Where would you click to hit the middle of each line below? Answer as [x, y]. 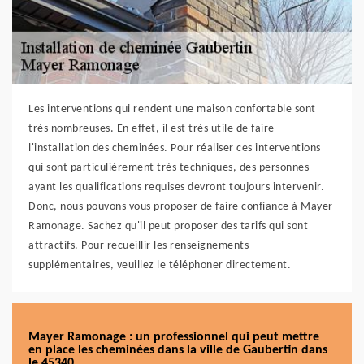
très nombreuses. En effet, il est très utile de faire [152, 129]
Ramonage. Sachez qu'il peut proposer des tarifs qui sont [168, 226]
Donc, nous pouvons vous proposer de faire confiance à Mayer [181, 207]
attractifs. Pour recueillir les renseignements [139, 246]
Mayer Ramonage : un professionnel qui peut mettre [174, 337]
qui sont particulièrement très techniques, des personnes [169, 168]
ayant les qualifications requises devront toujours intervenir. [176, 187]
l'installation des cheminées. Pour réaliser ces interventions [175, 148]
